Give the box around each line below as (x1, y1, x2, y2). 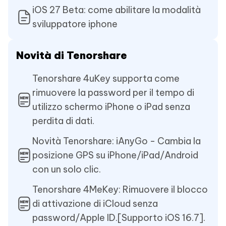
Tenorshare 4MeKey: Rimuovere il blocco (32, 183, 208, 195)
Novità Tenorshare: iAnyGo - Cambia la (32, 135, 201, 147)
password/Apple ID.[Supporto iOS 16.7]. (32, 211, 205, 223)
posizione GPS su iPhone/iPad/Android (32, 149, 198, 161)
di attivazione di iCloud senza (32, 197, 158, 209)
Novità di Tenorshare (16, 48, 127, 62)
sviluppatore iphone (32, 18, 118, 30)
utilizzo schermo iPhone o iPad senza (32, 100, 190, 112)
